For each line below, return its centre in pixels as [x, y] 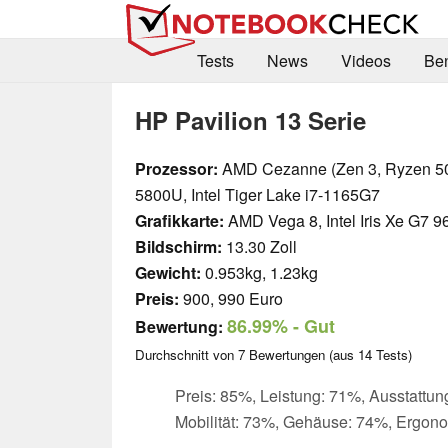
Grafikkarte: [179, 220]
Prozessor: [176, 168]
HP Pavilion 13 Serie [250, 119]
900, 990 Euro [231, 298]
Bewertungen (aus [301, 354]
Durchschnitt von [186, 354]
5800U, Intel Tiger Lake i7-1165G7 [257, 194]
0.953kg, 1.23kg [259, 272]
